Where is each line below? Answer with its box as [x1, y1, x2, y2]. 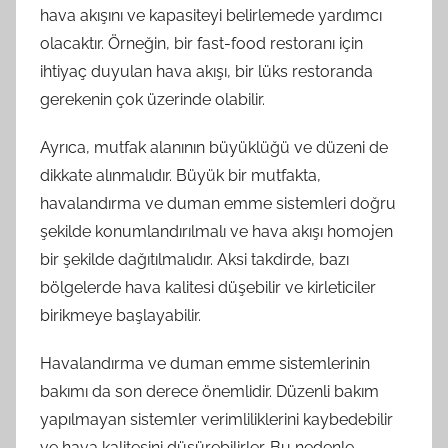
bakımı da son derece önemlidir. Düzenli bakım [40, 381, 379, 401]
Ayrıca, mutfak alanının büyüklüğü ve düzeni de [40, 137, 388, 157]
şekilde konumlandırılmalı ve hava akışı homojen [40, 221, 393, 241]
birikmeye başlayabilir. [40, 305, 201, 325]
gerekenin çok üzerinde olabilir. [40, 89, 265, 109]
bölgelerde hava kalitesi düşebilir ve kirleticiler [40, 277, 376, 297]
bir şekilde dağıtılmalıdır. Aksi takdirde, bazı [40, 249, 349, 269]
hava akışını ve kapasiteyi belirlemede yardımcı [40, 5, 382, 25]
